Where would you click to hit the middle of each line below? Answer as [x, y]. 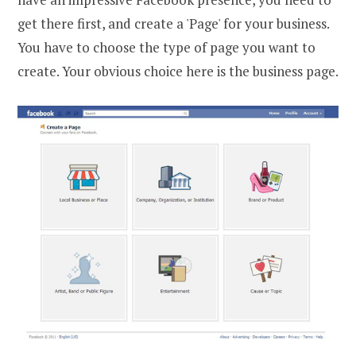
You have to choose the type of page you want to [166, 47]
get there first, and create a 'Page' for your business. [173, 23]
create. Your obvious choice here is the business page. [178, 71]
